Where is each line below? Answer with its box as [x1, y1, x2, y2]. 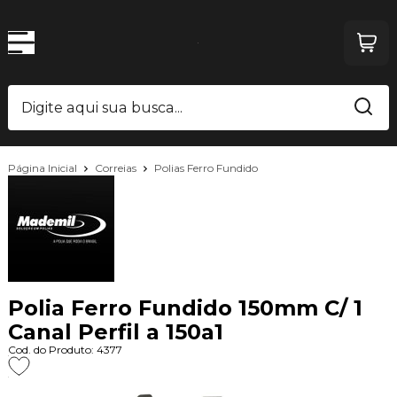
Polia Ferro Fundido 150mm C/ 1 [7, 295, 362, 322]
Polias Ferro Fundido [153, 161, 258, 175]
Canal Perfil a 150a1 [7, 319, 223, 346]
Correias [94, 160, 139, 175]
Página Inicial [7, 160, 80, 175]
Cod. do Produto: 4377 [7, 343, 122, 357]
